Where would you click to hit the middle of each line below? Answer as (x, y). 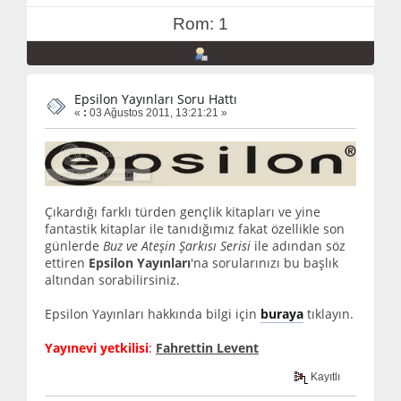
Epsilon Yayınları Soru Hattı (156, 99)
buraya (282, 313)
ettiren (67, 262)
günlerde (74, 245)
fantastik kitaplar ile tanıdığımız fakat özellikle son (195, 228)
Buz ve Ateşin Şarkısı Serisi (177, 245)
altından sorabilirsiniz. (112, 279)
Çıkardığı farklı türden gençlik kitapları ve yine (183, 211)
